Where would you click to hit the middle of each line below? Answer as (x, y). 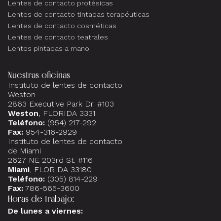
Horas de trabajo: (41, 198)
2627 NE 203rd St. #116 (50, 160)
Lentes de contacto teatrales (58, 37)
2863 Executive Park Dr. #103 (63, 104)
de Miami (24, 150)
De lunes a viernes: (45, 211)
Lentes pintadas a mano (49, 48)
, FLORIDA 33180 (61, 169)
